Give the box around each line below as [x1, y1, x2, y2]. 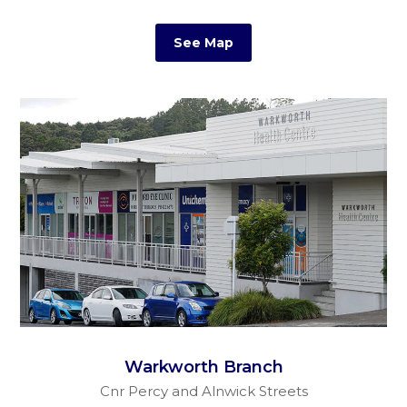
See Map [174, 35, 233, 50]
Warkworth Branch [124, 356, 283, 377]
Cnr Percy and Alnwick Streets [99, 382, 308, 400]
